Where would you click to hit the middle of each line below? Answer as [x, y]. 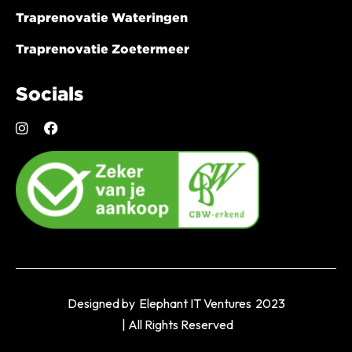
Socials [49, 93]
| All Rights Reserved [176, 325]
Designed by [101, 304]
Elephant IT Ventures [195, 304]
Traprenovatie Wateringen [102, 17]
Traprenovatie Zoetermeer [103, 48]
